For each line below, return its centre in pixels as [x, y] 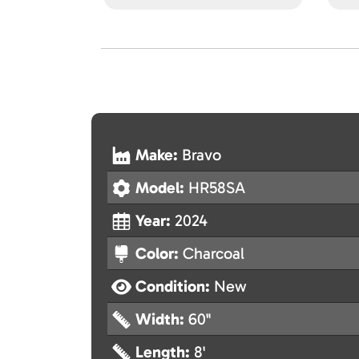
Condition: [175, 286]
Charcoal [214, 254]
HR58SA [217, 188]
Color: [159, 254]
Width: [162, 319]
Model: [162, 188]
